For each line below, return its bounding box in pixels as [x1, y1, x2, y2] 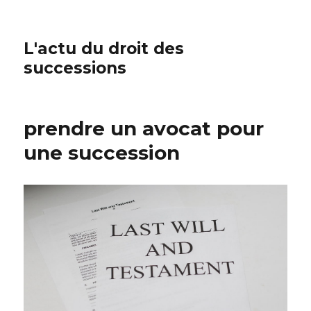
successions [24, 58, 127, 78]
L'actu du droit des [24, 39, 185, 58]
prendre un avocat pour [24, 117, 264, 140]
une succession [24, 141, 180, 165]
